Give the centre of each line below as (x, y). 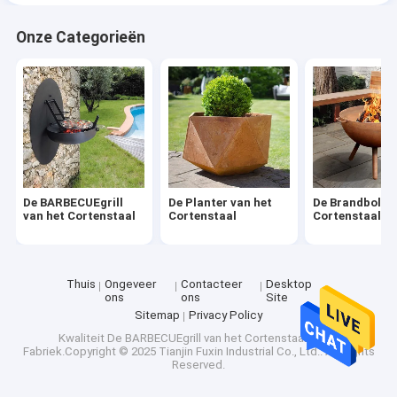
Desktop (288, 284)
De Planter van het (220, 202)
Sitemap (158, 315)
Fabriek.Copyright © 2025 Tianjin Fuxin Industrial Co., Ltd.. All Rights (198, 352)
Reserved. (198, 365)
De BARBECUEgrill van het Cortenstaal (207, 339)
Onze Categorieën (80, 37)
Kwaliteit (83, 339)
